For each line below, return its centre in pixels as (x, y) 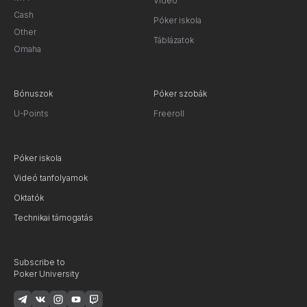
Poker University (47, 274)
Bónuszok (33, 94)
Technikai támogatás (53, 218)
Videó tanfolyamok (51, 178)
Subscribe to (39, 262)
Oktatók (29, 198)
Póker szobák (180, 94)
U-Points (31, 113)
